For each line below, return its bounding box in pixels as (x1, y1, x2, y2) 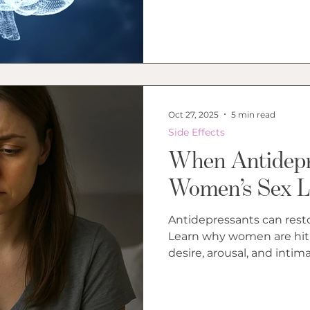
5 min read (231, 109, 275, 120)
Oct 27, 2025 (168, 109, 219, 120)
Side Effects (168, 126, 225, 138)
